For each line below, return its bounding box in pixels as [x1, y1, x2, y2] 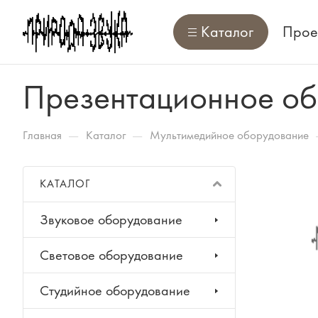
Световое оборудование [40, 246, 183, 264]
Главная [23, 127, 62, 143]
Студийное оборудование [40, 282, 190, 300]
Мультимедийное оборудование [150, 127, 309, 143]
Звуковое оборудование [40, 211, 182, 229]
